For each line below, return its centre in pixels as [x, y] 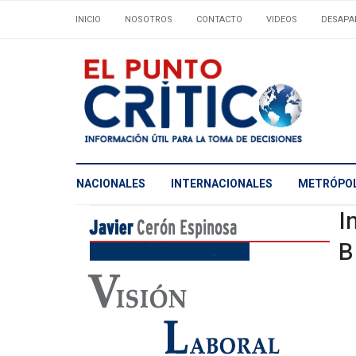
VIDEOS [282, 19]
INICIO [88, 19]
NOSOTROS [149, 19]
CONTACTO [219, 19]
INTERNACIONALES [222, 184]
